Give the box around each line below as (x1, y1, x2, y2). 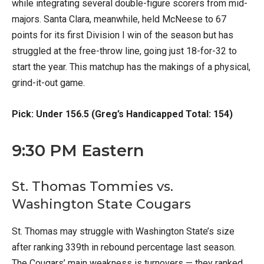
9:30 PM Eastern (12, 141, 144, 161)
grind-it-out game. (12, 77, 85, 89)
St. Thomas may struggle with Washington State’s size (12, 226, 235, 237)
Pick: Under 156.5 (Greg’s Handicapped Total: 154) (12, 108, 233, 120)
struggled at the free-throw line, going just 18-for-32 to (12, 45, 237, 57)
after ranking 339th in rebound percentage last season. (12, 242, 236, 253)
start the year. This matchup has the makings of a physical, (12, 61, 250, 73)
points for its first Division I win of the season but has (12, 29, 233, 41)
